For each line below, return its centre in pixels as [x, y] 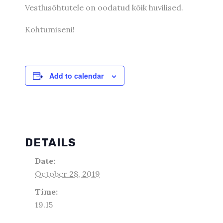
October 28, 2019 [67, 174]
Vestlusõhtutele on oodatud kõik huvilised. [104, 7]
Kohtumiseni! [50, 30]
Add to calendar [76, 76]
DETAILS [51, 143]
